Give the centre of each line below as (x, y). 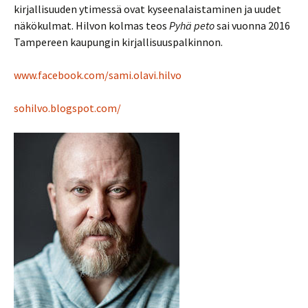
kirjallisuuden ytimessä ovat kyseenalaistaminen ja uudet (147, 9)
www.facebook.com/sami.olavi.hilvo (98, 75)
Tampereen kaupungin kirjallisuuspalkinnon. (119, 42)
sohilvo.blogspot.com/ (67, 108)
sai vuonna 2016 (252, 25)
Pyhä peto (192, 25)
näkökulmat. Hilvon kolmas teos (91, 25)
